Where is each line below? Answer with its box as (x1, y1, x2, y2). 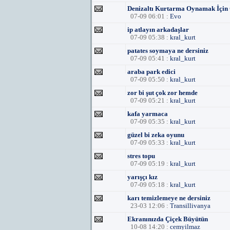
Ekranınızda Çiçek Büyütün (127, 215, 208, 223)
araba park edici (127, 68, 176, 75)
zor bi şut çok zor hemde (127, 89, 198, 97)
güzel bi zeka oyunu (127, 131, 184, 139)
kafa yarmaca (127, 110, 168, 118)
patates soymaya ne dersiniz (127, 47, 208, 54)
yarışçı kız (127, 173, 158, 181)
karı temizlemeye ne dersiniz (127, 194, 210, 202)
